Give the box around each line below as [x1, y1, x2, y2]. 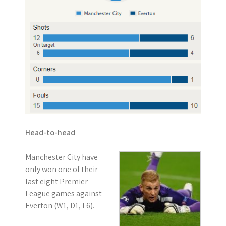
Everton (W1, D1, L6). [25, 200, 94, 211]
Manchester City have [25, 151, 98, 162]
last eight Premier [25, 176, 88, 187]
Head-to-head [25, 127, 75, 138]
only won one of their [25, 163, 98, 175]
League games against [25, 188, 102, 199]
